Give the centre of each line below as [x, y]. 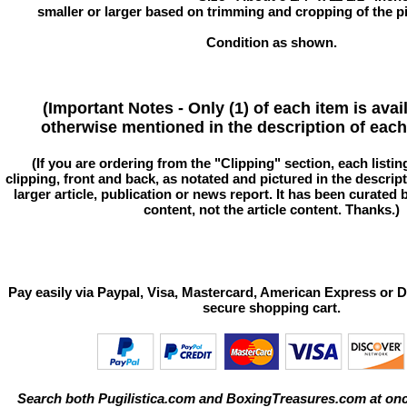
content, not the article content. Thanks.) [272, 209]
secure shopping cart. [272, 307]
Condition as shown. [272, 42]
